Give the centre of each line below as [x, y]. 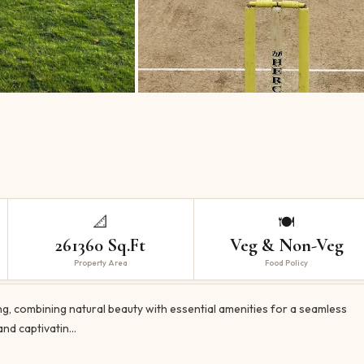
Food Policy [287, 262]
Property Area [100, 262]
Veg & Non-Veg [286, 245]
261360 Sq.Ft [101, 245]
